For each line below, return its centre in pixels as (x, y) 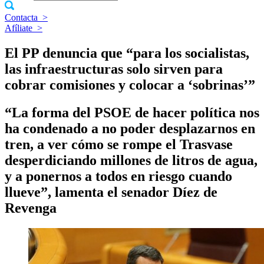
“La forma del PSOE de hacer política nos (132, 112)
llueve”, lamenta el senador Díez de (111, 192)
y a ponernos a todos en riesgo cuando (118, 176)
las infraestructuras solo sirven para (114, 69)
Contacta (21, 17)
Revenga (31, 208)
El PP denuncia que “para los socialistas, (127, 53)
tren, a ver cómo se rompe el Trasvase (119, 144)
